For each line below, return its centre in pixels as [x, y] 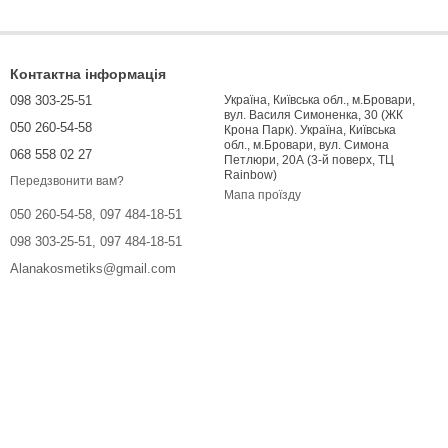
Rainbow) [250, 175]
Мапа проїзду [262, 195]
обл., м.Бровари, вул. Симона [238, 145]
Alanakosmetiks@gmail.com [93, 269]
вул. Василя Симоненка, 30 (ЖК [313, 115]
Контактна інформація [88, 74]
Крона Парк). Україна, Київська [262, 130]
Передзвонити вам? [67, 181]
